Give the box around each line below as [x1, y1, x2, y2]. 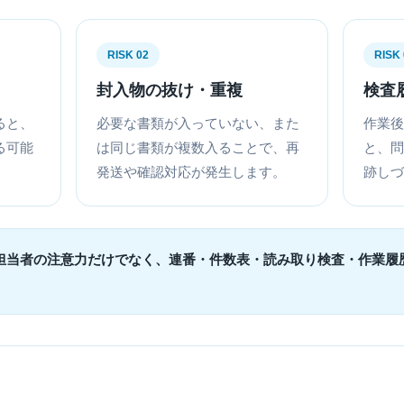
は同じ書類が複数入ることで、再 [96, 140, 300, 156]
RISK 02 [107, 49, 150, 62]
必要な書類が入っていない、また [96, 115, 300, 132]
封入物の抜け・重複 [96, 81, 243, 100]
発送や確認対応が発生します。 [96, 164, 287, 180]
